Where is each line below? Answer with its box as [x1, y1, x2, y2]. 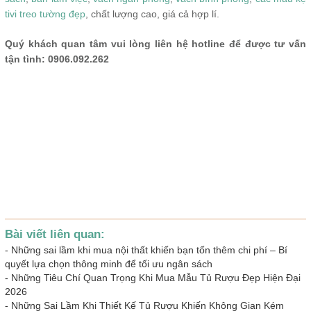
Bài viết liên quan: [5, 227, 105, 241]
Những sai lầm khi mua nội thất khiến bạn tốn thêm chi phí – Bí [11, 244, 287, 255]
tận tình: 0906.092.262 [5, 53, 109, 65]
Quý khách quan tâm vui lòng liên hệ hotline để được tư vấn [5, 37, 306, 49]
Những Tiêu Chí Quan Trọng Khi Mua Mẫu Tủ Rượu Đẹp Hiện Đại [11, 271, 301, 283]
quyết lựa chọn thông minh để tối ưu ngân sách [5, 258, 212, 269]
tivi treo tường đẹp [5, 8, 85, 19]
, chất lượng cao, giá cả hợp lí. [85, 8, 219, 19]
